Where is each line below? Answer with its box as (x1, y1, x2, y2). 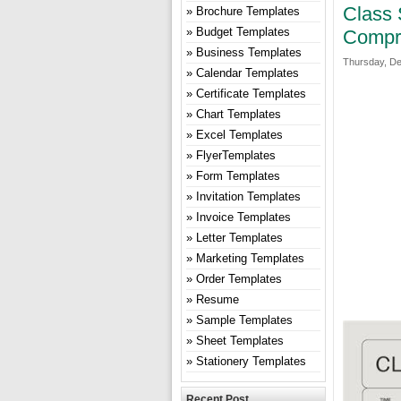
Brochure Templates (196, 4, 300, 18)
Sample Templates (196, 313, 293, 327)
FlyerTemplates (196, 149, 276, 162)
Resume (196, 293, 239, 306)
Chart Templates (196, 107, 281, 121)
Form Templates (196, 169, 280, 183)
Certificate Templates (196, 87, 306, 100)
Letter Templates (196, 231, 283, 244)
